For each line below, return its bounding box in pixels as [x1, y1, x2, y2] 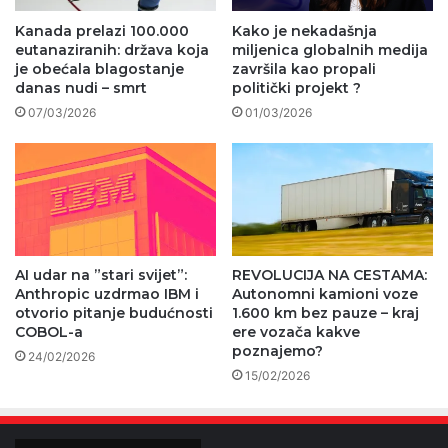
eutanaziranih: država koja [15, 40, 209, 59]
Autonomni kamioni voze [232, 285, 418, 304]
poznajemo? [232, 342, 323, 361]
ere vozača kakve [232, 323, 360, 342]
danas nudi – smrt [15, 78, 147, 97]
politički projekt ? [232, 78, 361, 97]
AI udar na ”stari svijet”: [15, 266, 187, 285]
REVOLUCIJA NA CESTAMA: [232, 266, 427, 285]
